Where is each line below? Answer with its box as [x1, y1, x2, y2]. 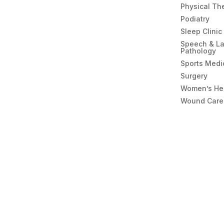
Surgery [180, 71, 208, 80]
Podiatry [180, 14, 210, 23]
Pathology [180, 46, 216, 55]
